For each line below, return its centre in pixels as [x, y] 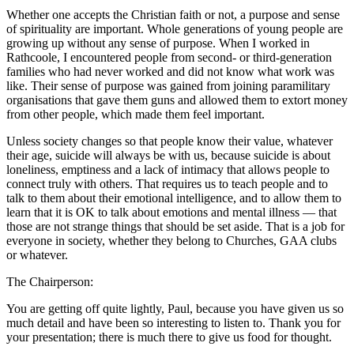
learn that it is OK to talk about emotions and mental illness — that [171, 213]
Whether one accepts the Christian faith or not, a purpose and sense [173, 15]
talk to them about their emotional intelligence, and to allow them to [174, 198]
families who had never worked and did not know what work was [170, 72]
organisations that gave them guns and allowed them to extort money [177, 100]
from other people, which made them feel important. [136, 115]
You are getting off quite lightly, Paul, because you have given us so [175, 309]
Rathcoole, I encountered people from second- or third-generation [169, 58]
